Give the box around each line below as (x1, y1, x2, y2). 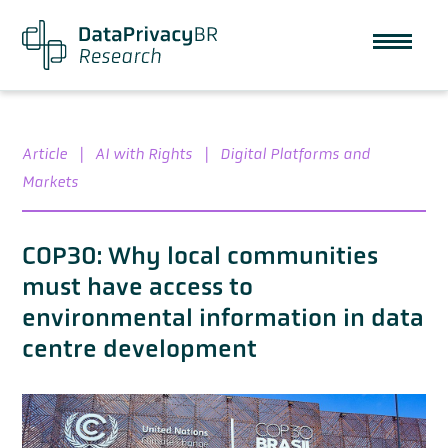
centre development (22, 333, 257, 363)
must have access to (22, 271, 253, 301)
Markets (22, 171, 78, 191)
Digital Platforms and (220, 143, 370, 163)
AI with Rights (95, 143, 192, 163)
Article (22, 143, 67, 163)
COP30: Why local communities (22, 240, 378, 270)
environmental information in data (22, 302, 424, 332)
